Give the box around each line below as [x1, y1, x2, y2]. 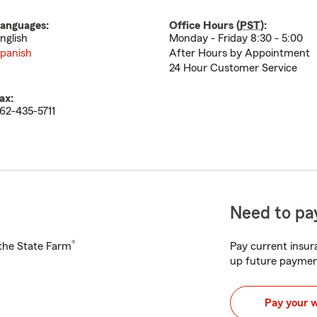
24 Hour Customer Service [169, 62, 297, 74]
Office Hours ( [169, 20, 240, 31]
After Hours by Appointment [169, 47, 310, 59]
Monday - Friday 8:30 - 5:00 [169, 33, 303, 44]
